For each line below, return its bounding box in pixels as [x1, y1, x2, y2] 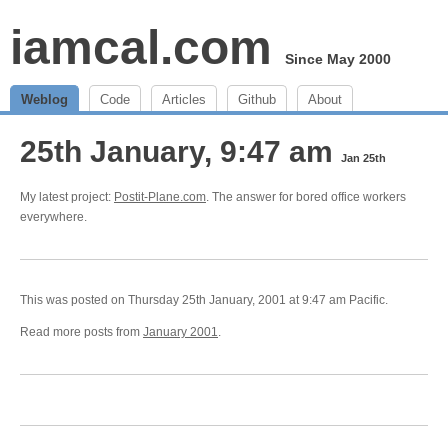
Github [238, 92, 276, 107]
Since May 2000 [285, 51, 391, 67]
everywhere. [20, 210, 87, 224]
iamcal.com [10, 21, 272, 74]
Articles [162, 92, 206, 107]
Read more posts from [20, 325, 143, 339]
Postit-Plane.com [114, 190, 206, 204]
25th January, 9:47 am [20, 135, 341, 168]
